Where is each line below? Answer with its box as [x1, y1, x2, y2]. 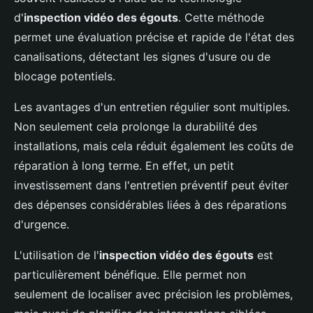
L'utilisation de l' [14, 248, 99, 263]
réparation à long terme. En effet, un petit [14, 159, 234, 173]
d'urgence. [14, 217, 69, 232]
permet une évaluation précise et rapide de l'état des [14, 30, 294, 45]
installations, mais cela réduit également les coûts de [14, 139, 293, 154]
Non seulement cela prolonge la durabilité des [14, 119, 257, 134]
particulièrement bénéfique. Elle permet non [14, 268, 246, 282]
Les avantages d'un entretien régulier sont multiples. [14, 100, 290, 115]
